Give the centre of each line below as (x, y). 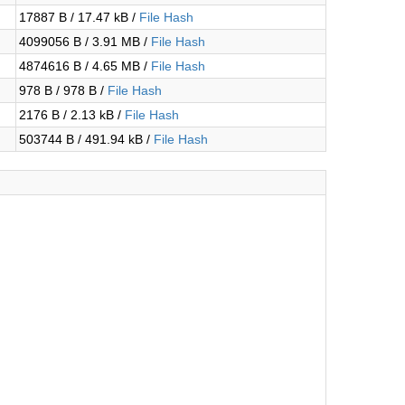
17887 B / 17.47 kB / (79, 17)
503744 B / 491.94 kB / (86, 139)
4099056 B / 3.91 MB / (85, 42)
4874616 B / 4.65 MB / (85, 66)
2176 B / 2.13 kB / (72, 115)
